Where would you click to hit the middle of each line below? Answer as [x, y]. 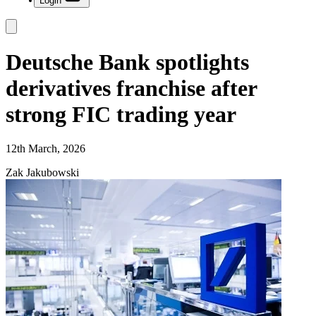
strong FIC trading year [121, 114]
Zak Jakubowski [42, 172]
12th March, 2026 [45, 148]
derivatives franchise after [131, 88]
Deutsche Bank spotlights [127, 62]
